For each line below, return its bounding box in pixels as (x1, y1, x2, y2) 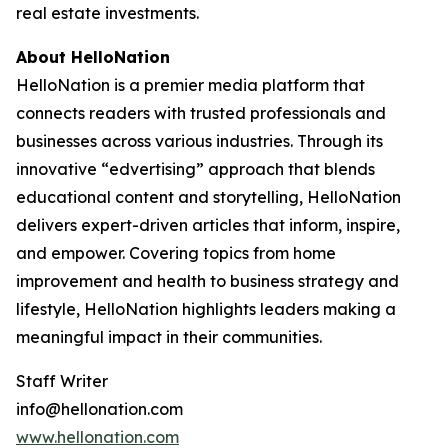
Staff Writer (16, 371, 108, 391)
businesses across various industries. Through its (16, 131, 383, 151)
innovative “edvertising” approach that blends (16, 159, 375, 179)
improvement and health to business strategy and (16, 271, 399, 291)
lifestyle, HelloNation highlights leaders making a (16, 299, 396, 319)
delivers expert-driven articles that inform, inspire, (16, 215, 400, 235)
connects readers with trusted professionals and (16, 103, 386, 123)
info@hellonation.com (16, 399, 183, 419)
